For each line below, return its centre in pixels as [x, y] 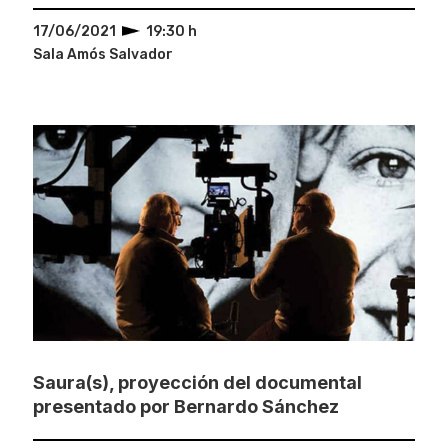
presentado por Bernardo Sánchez [185, 407]
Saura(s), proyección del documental [197, 383]
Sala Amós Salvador [102, 55]
